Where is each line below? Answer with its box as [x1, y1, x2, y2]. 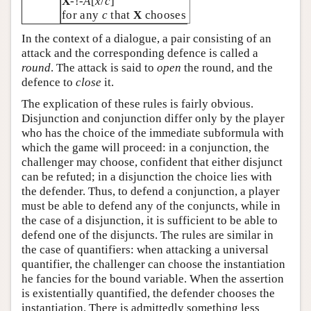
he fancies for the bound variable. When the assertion [22, 272, 284, 285]
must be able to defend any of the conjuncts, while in [22, 199, 280, 212]
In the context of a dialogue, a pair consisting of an [22, 32, 271, 45]
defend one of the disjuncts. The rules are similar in [22, 228, 274, 242]
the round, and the [181, 61, 273, 74]
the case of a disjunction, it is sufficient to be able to [22, 214, 278, 227]
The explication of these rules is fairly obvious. [22, 97, 253, 110]
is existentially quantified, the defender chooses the [22, 287, 275, 300]
